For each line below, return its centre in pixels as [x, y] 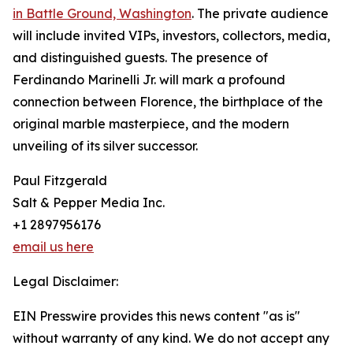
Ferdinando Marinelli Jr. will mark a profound [149, 80]
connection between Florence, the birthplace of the [168, 102]
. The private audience [260, 14]
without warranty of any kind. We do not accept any [171, 338]
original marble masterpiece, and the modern [151, 124]
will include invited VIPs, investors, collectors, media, [171, 36]
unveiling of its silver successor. [105, 146]
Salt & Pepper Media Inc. [89, 203]
